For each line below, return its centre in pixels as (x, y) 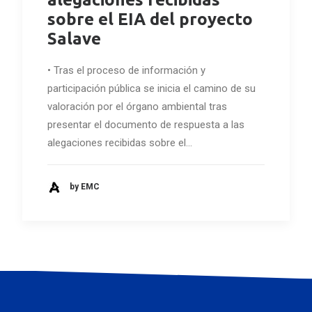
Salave (74, 38)
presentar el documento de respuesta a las (146, 124)
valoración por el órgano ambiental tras (137, 106)
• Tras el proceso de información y (126, 70)
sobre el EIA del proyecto (150, 19)
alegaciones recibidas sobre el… (120, 142)
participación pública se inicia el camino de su (151, 88)
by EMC (85, 187)
